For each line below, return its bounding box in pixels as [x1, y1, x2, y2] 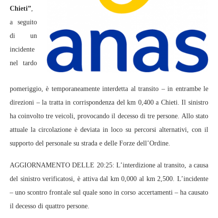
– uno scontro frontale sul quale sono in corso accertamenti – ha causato [10, 189, 208, 196]
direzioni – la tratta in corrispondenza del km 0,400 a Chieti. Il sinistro [10, 99, 208, 106]
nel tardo [10, 59, 37, 67]
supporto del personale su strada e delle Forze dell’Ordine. [10, 140, 170, 147]
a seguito [10, 18, 37, 26]
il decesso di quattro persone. [10, 202, 90, 210]
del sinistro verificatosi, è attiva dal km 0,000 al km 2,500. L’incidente [10, 175, 208, 182]
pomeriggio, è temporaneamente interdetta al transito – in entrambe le [10, 85, 208, 92]
